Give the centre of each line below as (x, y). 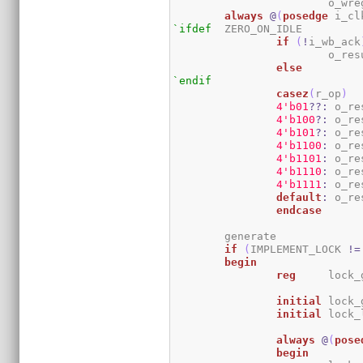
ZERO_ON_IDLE (218, 28)
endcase (299, 210)
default (299, 197)
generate (199, 236)
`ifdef (192, 28)
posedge (306, 15)
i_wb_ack (335, 41)
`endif (192, 80)
